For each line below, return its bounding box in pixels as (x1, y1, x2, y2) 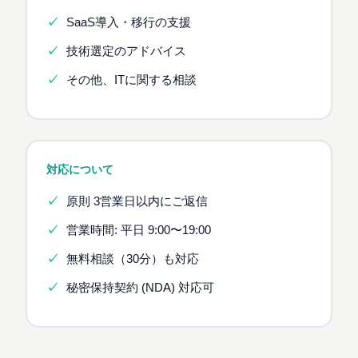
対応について (46, 163, 114, 176)
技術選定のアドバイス (66, 44, 186, 58)
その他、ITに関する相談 (66, 74, 197, 87)
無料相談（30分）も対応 (66, 253, 199, 265)
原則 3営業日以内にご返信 (66, 194, 208, 208)
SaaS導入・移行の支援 (66, 15, 191, 29)
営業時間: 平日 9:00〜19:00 (66, 223, 211, 237)
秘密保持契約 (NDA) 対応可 (66, 281, 214, 295)
